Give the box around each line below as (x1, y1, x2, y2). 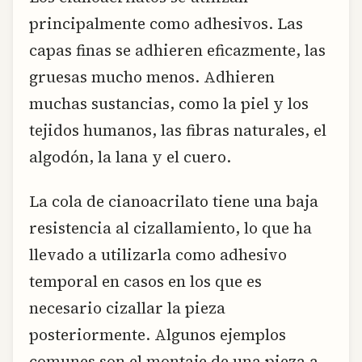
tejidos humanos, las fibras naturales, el (29, 120, 326, 141)
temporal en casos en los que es (29, 271, 262, 293)
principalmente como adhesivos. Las (29, 13, 303, 35)
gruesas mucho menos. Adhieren (29, 66, 275, 88)
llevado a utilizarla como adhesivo (29, 244, 287, 266)
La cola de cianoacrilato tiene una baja (29, 191, 318, 213)
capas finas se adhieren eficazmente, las (29, 40, 326, 61)
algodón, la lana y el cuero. (29, 146, 231, 168)
